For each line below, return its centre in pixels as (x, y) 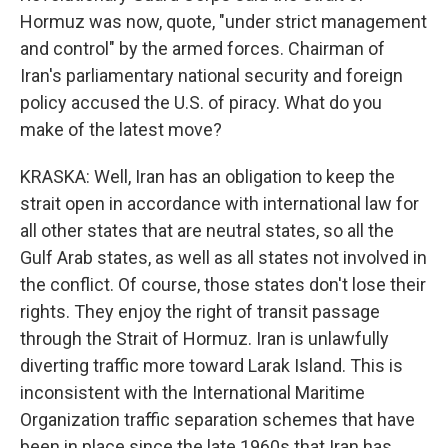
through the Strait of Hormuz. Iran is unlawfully (204, 338)
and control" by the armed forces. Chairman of (202, 48)
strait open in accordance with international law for (219, 203)
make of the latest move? (121, 129)
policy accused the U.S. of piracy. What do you (201, 102)
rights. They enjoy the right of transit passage (200, 311)
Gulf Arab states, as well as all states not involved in (223, 257)
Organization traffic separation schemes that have (217, 419)
